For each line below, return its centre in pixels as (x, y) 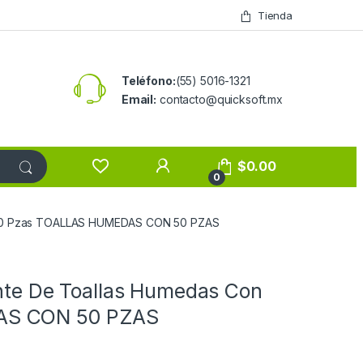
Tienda (275, 15)
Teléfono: (148, 80)
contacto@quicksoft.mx (220, 99)
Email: (139, 99)
